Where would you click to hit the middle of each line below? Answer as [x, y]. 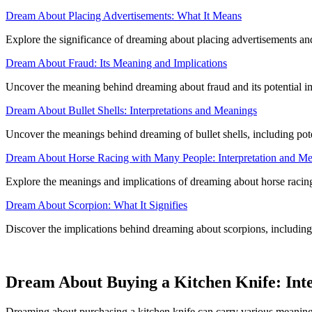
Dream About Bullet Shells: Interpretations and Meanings [131, 111]
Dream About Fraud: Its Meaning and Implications [116, 63]
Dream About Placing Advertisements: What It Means [124, 16]
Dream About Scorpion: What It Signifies [96, 205]
